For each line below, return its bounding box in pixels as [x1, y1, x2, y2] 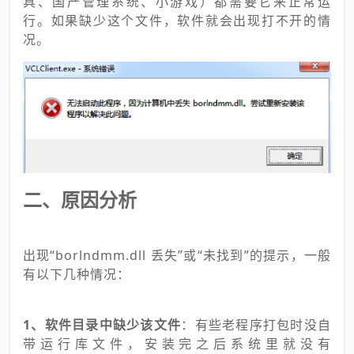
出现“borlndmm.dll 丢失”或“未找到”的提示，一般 [23, 247, 331, 265]
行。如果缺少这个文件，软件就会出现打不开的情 [23, 12, 331, 29]
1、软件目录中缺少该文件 [23, 316, 182, 334]
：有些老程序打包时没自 [181, 316, 332, 334]
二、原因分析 [23, 186, 137, 213]
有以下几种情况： [23, 265, 130, 284]
